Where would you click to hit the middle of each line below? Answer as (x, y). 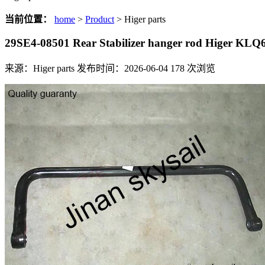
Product (100, 19)
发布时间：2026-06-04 (122, 69)
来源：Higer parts (40, 69)
